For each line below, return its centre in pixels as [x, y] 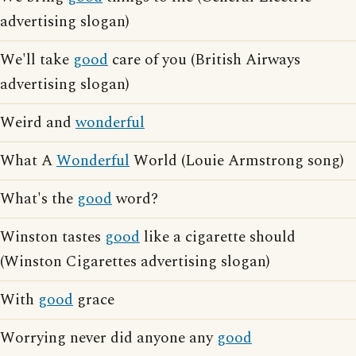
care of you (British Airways [204, 60]
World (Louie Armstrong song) [237, 161]
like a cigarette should [218, 238]
